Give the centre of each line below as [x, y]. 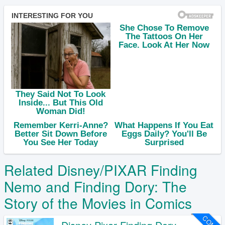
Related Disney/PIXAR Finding [101, 170]
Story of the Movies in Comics [98, 203]
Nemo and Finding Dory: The [95, 186]
